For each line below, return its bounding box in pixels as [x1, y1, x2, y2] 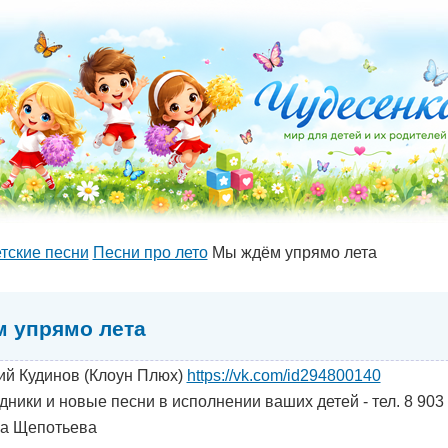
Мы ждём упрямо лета [207, 244, 377, 261]
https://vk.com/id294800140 [186, 366, 381, 384]
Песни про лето [92, 244, 208, 261]
